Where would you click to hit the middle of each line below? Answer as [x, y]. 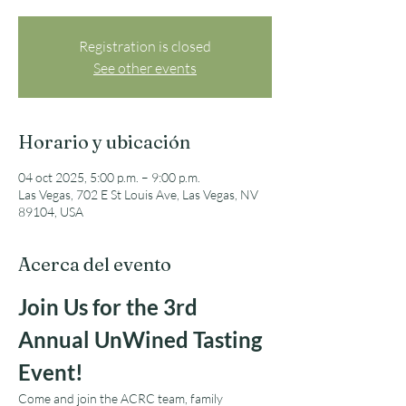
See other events [145, 68]
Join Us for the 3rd [110, 307]
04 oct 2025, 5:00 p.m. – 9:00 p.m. [109, 177]
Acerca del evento [95, 264]
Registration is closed [145, 46]
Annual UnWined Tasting [142, 339]
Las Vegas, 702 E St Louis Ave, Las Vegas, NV [138, 194]
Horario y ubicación [104, 142]
